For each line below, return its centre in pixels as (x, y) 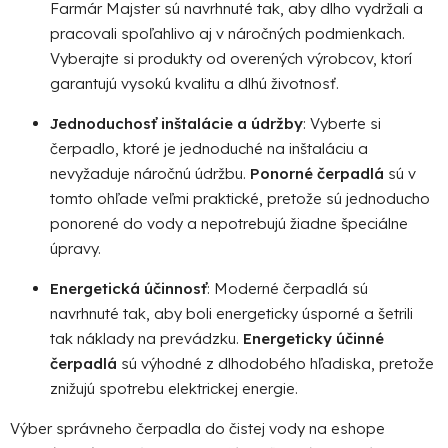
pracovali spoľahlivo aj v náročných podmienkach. (227, 33)
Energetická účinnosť (128, 288)
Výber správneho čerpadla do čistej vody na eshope (197, 428)
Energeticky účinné (313, 338)
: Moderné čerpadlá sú (287, 288)
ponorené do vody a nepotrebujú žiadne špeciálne (229, 223)
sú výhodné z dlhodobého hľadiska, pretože (275, 363)
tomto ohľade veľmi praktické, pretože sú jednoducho (240, 198)
